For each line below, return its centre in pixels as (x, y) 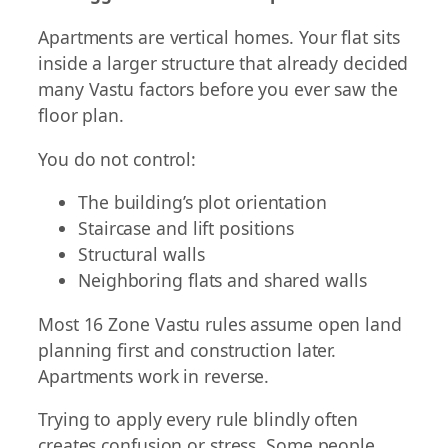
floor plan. (81, 115)
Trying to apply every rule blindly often (198, 419)
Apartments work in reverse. (154, 375)
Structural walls (141, 254)
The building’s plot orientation (202, 202)
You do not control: (117, 158)
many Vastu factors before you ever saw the (218, 89)
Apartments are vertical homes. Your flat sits (219, 37)
